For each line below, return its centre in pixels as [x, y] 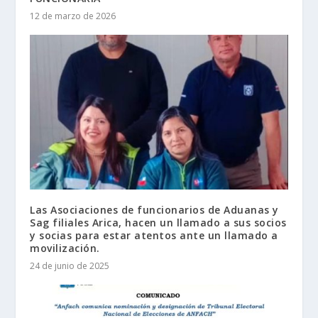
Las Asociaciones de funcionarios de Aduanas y [154, 210]
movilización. [65, 248]
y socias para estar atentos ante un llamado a [154, 236]
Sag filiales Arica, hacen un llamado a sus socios [158, 223]
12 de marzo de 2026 [73, 16]
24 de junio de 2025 [70, 266]
